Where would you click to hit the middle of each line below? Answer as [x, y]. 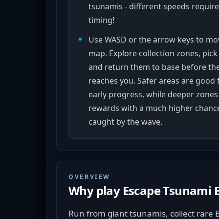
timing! [101, 20]
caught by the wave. [125, 122]
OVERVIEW [90, 177]
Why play [96, 190]
